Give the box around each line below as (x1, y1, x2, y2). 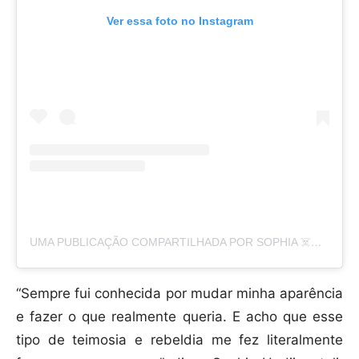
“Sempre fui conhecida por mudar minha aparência (16, 285, 343, 302)
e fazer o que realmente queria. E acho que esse (16, 309, 343, 325)
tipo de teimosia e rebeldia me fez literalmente (16, 332, 343, 349)
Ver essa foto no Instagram (106, 14, 253, 28)
